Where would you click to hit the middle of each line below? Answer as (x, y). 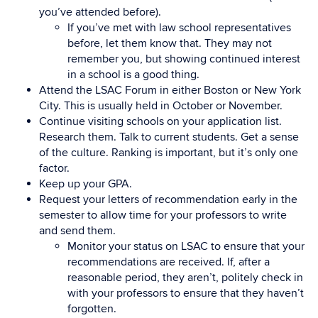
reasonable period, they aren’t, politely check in (185, 278)
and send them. (77, 231)
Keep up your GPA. (86, 184)
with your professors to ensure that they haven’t (186, 293)
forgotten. (92, 309)
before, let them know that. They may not (170, 43)
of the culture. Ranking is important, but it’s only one (169, 153)
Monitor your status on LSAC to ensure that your (186, 246)
